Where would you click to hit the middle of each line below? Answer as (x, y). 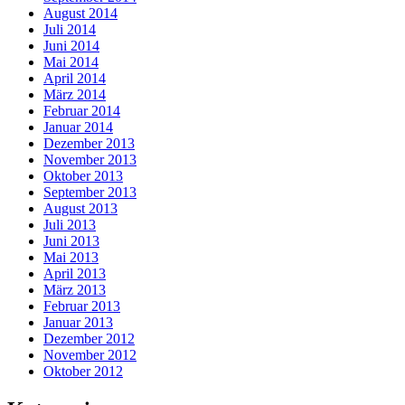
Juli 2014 (70, 30)
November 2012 (90, 355)
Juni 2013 (71, 241)
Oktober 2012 (83, 372)
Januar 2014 (78, 127)
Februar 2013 (82, 306)
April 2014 (75, 79)
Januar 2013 (78, 323)
